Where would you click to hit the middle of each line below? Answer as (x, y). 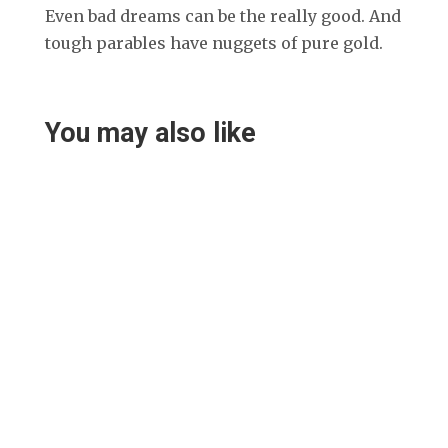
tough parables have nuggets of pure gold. (213, 42)
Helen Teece (136, 265)
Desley (113, 424)
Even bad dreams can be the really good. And (222, 15)
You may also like (150, 132)
